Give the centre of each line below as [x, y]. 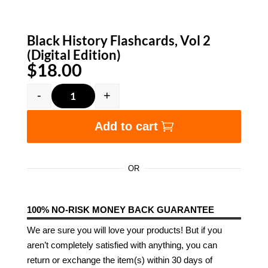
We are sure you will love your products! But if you [124, 230]
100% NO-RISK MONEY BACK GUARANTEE [120, 209]
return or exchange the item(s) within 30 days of [119, 260]
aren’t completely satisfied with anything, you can [122, 245]
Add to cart [126, 127]
